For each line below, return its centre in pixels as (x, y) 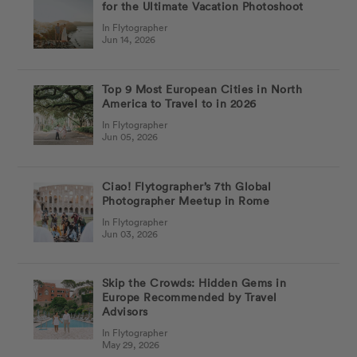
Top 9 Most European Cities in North (202, 88)
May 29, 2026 (130, 345)
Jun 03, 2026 (129, 233)
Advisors (125, 312)
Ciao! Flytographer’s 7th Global (186, 186)
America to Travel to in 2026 (179, 103)
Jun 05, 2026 (129, 136)
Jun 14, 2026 (128, 39)
